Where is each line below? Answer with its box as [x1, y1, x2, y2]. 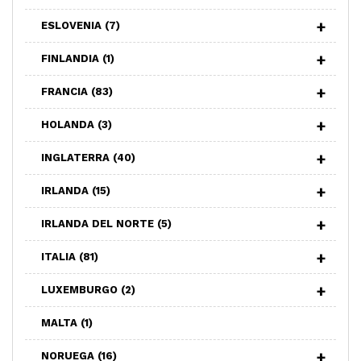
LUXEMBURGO [41, 283, 121, 296]
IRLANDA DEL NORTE [41, 217, 157, 230]
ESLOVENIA [41, 19, 105, 31]
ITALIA [41, 250, 79, 263]
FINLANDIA [41, 52, 102, 64]
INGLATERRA [41, 151, 113, 164]
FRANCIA [41, 85, 91, 98]
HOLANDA [41, 118, 98, 131]
